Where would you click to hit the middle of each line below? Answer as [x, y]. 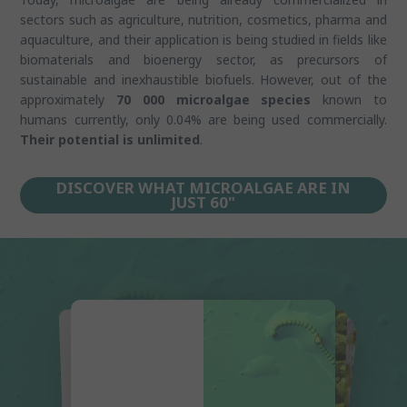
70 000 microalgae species [214, 99]
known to [349, 99]
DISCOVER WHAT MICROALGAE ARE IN [203, 187]
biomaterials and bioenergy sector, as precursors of [203, 59]
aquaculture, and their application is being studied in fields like [203, 39]
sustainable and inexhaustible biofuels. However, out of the [203, 79]
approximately [69, 99]
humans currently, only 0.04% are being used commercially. [203, 119]
